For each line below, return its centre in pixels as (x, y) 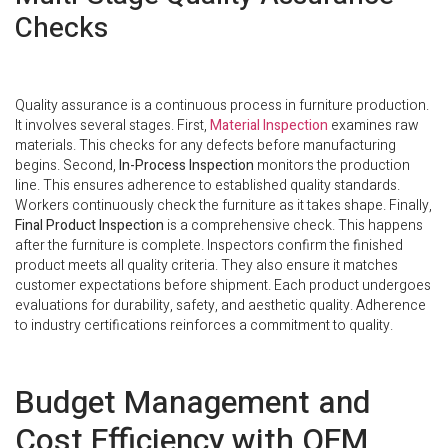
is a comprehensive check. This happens (293, 225)
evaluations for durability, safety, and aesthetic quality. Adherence (220, 305)
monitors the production (332, 165)
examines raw (373, 125)
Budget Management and (193, 403)
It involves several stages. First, (112, 125)
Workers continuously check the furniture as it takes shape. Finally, (223, 205)
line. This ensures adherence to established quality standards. (207, 185)
